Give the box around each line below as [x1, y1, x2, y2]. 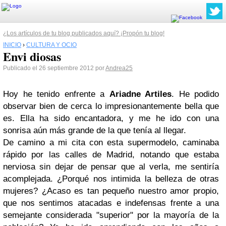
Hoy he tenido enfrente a [3, 89, 109, 99]
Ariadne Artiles [109, 89, 172, 99]
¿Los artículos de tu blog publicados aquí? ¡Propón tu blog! [3, 30, 164, 37]
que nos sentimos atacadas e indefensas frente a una [3, 198, 219, 208]
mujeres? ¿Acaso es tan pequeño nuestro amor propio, [3, 186, 219, 196]
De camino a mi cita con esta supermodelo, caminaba [3, 138, 219, 147]
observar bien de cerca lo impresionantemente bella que [3, 101, 219, 111]
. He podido [172, 89, 219, 99]
